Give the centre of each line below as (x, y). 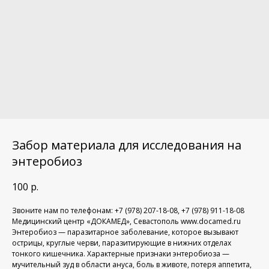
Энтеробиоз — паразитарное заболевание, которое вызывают (125, 232)
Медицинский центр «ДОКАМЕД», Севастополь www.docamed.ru (126, 221)
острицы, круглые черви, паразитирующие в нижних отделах (122, 243)
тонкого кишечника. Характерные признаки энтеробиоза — (121, 253)
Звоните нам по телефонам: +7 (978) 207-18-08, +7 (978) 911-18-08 (128, 210)
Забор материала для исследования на (127, 145)
